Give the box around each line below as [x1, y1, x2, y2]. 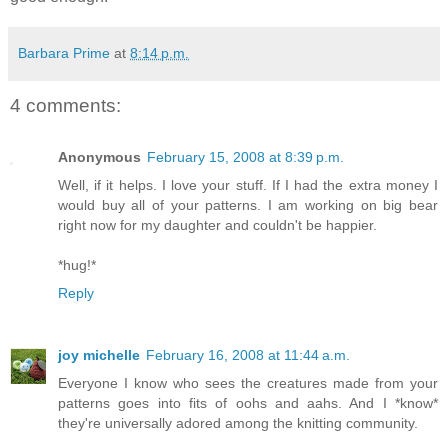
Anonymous [58, 149, 141, 166]
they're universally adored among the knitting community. [58, 415, 418, 432]
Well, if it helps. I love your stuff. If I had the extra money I [58, 177, 438, 194]
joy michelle [58, 347, 140, 364]
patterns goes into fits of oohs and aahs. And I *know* [58, 395, 438, 412]
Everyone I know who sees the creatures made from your [58, 375, 438, 392]
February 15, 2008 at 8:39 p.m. [147, 149, 344, 166]
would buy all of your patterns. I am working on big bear [58, 197, 438, 214]
